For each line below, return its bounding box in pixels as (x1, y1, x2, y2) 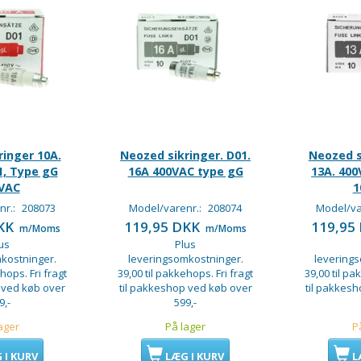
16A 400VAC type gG (127, 164, 243, 180)
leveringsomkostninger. (127, 251, 243, 267)
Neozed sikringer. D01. (120, 147, 251, 164)
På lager (165, 319, 206, 334)
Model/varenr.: (129, 201, 205, 216)
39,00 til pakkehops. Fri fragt (118, 266, 254, 281)
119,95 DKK (124, 218, 204, 237)
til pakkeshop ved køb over (118, 280, 252, 296)
